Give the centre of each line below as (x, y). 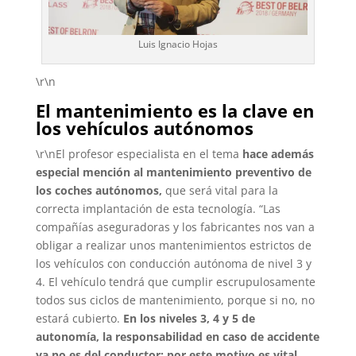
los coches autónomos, (99, 190)
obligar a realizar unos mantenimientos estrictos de (173, 245)
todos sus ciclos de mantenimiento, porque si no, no (175, 300)
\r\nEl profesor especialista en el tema (139, 153)
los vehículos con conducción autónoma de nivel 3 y (173, 263)
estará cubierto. (79, 318)
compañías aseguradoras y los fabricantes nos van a (175, 226)
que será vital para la (220, 190)
